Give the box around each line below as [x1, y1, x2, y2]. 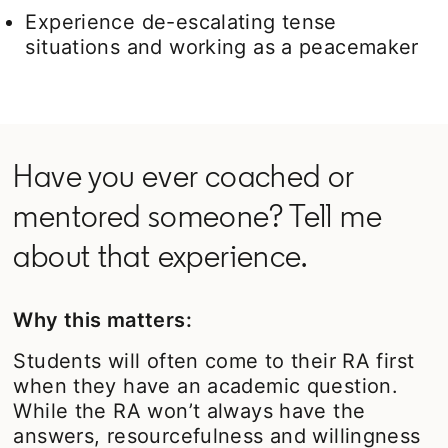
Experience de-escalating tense [25, 9, 337, 34]
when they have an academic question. [13, 373, 399, 398]
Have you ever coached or [13, 156, 354, 195]
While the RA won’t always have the [13, 398, 366, 423]
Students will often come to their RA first [13, 348, 415, 373]
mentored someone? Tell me [13, 196, 382, 235]
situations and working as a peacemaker [25, 34, 419, 59]
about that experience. [13, 236, 308, 275]
